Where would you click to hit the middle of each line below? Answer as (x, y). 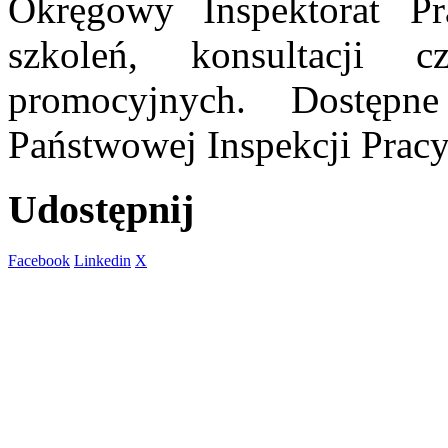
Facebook (39, 260)
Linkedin (102, 260)
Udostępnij (101, 210)
